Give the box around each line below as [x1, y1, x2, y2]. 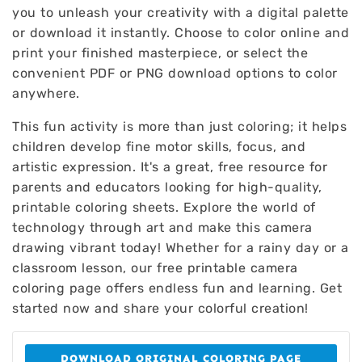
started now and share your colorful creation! [12, 301, 309, 316]
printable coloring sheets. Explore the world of [12, 200, 316, 215]
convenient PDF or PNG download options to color [12, 65, 338, 81]
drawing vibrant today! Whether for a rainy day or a [12, 240, 349, 255]
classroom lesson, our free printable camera [12, 260, 298, 276]
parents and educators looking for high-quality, [12, 179, 322, 195]
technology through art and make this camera [12, 220, 313, 235]
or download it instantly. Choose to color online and [12, 25, 349, 40]
